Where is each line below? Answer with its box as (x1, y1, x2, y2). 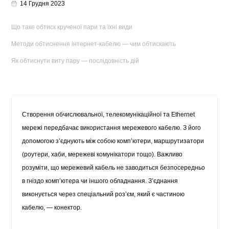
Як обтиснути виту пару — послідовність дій (11, 57, 140, 64)
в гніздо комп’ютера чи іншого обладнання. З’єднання (22, 177, 178, 185)
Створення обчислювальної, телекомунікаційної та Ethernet (22, 111, 195, 118)
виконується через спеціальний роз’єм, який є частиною (22, 191, 185, 198)
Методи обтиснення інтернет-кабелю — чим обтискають (11, 40, 176, 48)
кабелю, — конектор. (22, 204, 82, 211)
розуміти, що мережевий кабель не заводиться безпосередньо (22, 164, 205, 171)
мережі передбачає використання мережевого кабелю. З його (22, 124, 201, 131)
